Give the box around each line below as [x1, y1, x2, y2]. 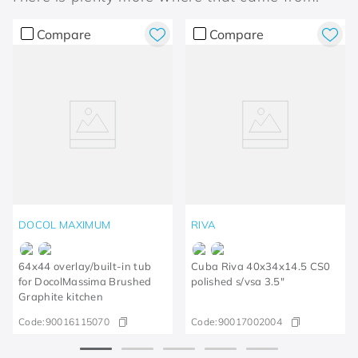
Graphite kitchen [18, 289, 104, 303]
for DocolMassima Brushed [18, 274, 152, 288]
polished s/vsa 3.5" [191, 274, 285, 288]
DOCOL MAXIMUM [18, 217, 111, 231]
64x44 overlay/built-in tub [18, 259, 152, 272]
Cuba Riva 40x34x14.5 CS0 [191, 259, 331, 272]
